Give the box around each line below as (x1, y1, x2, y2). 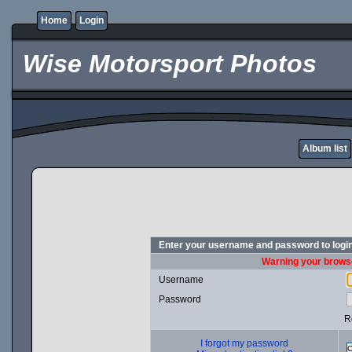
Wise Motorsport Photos (16, 49, 317, 78)
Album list (302, 143, 347, 154)
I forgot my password (200, 338, 288, 349)
